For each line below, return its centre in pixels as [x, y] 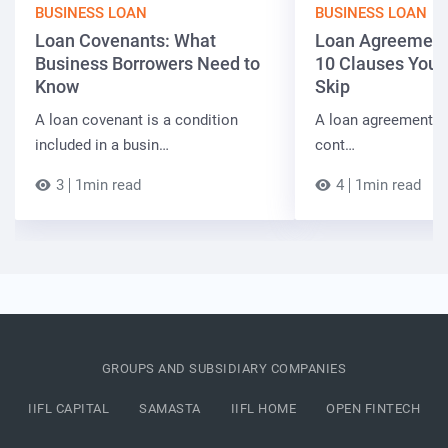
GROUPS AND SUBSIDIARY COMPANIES [224, 369]
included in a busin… [102, 145]
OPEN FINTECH [373, 409]
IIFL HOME [263, 409]
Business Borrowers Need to [147, 64]
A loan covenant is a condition [136, 120]
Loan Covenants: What [125, 41]
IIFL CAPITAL [68, 409]
